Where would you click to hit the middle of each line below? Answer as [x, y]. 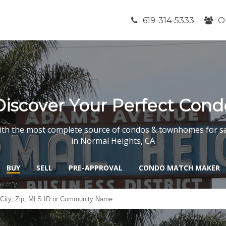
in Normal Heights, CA [113, 140]
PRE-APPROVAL [95, 167]
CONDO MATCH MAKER [179, 167]
